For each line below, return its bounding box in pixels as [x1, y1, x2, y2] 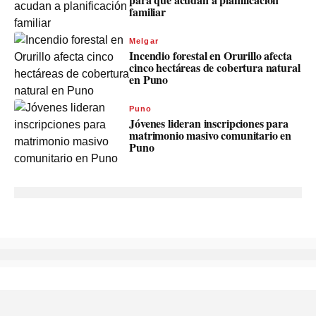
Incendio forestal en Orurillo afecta [129, 47, 292, 63]
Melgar [129, 36, 159, 45]
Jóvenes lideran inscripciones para [129, 114, 288, 131]
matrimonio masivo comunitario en [129, 126, 292, 143]
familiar [129, 3, 166, 20]
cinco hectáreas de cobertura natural [129, 59, 300, 75]
